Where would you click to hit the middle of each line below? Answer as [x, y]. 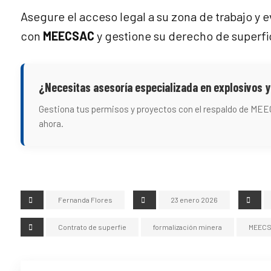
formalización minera [187, 227]
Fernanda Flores [85, 200]
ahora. [51, 123]
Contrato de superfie [92, 227]
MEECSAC [68, 36]
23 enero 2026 [194, 200]
